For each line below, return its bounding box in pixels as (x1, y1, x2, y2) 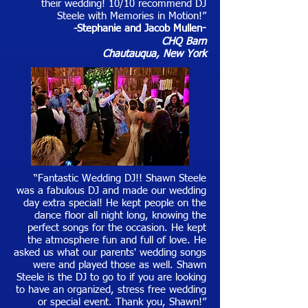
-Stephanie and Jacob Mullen (74, 23, 202, 34)
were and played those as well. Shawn (33, 260, 206, 270)
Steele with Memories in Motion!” (57, 11, 206, 21)
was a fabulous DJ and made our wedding (16, 186, 206, 196)
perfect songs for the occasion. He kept (27, 223, 206, 233)
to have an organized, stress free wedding (16, 285, 206, 295)
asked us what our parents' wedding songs (14, 247, 206, 258)
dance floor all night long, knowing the (34, 210, 206, 221)
